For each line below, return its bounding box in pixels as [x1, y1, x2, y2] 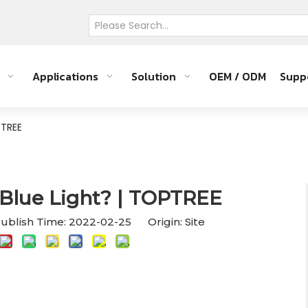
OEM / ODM [209, 68, 267, 85]
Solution [131, 68, 177, 85]
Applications [32, 68, 99, 85]
